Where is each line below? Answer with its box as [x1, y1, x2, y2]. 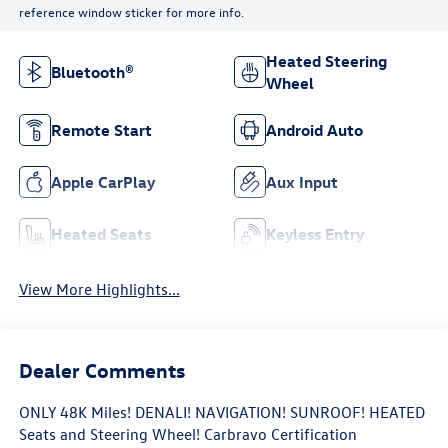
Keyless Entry [266, 223, 364, 244]
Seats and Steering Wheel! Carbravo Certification [18, 424, 357, 445]
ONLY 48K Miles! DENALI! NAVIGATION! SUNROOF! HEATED [18, 402, 425, 423]
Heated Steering [266, 50, 387, 71]
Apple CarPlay [50, 171, 155, 192]
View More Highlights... [18, 278, 180, 299]
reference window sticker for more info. [18, 3, 244, 21]
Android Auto [266, 119, 363, 140]
